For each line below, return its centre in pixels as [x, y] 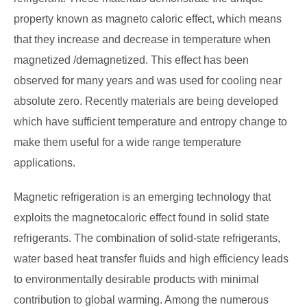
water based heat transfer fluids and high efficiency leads [151, 259]
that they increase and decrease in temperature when [142, 40]
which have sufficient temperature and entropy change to [150, 122]
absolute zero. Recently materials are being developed [146, 101]
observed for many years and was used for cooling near [148, 81]
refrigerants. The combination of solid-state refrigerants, [147, 238]
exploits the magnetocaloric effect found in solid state [142, 218]
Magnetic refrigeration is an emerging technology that [142, 197]
